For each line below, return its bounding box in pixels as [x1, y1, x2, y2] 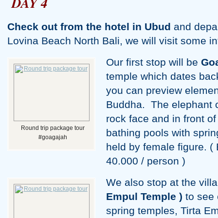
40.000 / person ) [106, 155, 185, 167]
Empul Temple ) [106, 191, 182, 202]
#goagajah [38, 134, 67, 141]
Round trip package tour [20, 125, 85, 132]
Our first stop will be [106, 56, 201, 68]
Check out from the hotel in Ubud [7, 21, 171, 33]
